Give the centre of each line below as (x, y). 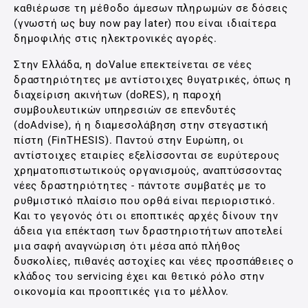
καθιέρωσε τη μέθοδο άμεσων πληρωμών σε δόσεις (151, 8)
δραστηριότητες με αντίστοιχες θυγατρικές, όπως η (153, 80)
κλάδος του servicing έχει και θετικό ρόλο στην (139, 276)
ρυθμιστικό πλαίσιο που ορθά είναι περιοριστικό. (145, 201)
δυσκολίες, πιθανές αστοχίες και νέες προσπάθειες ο (154, 261)
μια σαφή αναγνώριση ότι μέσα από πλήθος (128, 246)
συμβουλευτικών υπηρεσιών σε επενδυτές (125, 110)
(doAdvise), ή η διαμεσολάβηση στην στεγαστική (142, 125)
